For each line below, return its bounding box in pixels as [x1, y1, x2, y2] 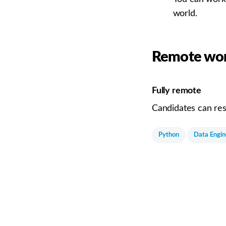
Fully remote [152, 86, 201, 96]
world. [173, 9, 197, 19]
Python [158, 132, 179, 139]
